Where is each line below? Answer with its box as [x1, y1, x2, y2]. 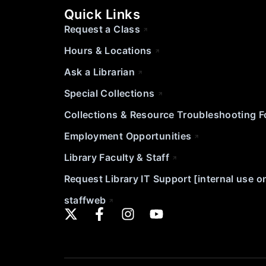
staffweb [64, 194, 106, 206]
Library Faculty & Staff [64, 151, 169, 163]
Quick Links [64, 6, 141, 22]
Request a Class [64, 23, 141, 35]
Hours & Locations [64, 44, 152, 56]
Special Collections [64, 87, 155, 99]
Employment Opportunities [64, 129, 192, 142]
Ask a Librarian [64, 65, 135, 78]
